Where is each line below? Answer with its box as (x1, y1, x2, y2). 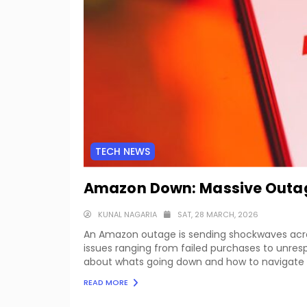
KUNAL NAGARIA (98, 208, 157, 220)
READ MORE (84, 276, 130, 288)
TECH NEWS (95, 144, 150, 158)
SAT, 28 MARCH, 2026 (177, 208, 258, 220)
